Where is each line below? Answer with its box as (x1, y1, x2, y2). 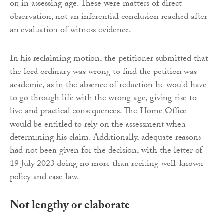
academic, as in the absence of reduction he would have (10, 78, 207, 93)
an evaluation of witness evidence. (10, 23, 131, 38)
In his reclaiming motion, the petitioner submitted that (10, 52, 208, 67)
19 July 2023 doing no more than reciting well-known (10, 157, 203, 172)
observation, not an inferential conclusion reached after (10, 10, 207, 25)
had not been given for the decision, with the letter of (10, 144, 202, 159)
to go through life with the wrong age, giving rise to (10, 91, 197, 107)
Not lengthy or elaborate (10, 196, 130, 217)
